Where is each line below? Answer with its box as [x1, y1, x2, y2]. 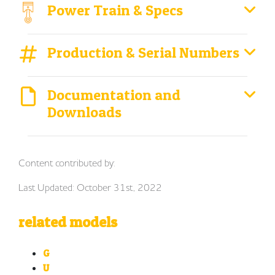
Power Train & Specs [47, 1, 184, 20]
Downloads [47, 103, 122, 122]
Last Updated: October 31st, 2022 [18, 181, 162, 194]
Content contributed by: [18, 157, 115, 169]
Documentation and [47, 86, 181, 104]
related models [18, 213, 117, 231]
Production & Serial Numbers [47, 44, 240, 62]
